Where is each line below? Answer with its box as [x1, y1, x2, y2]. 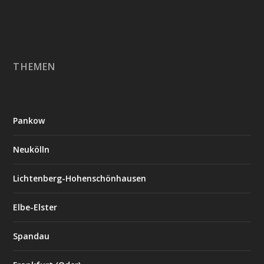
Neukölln [13, 143, 50, 155]
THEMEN [13, 60, 56, 73]
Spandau [13, 230, 50, 242]
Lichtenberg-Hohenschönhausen [13, 172, 147, 184]
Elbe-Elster [13, 201, 58, 213]
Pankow [13, 114, 45, 126]
